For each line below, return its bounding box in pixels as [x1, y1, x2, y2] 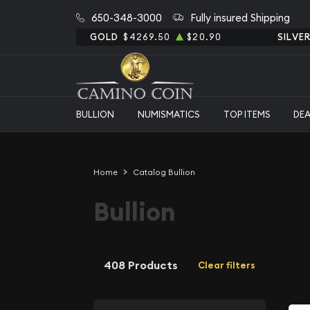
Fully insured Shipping [190, 10, 290, 24]
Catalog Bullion [132, 167, 195, 177]
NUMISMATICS [137, 108, 200, 120]
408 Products [103, 257, 178, 273]
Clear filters [198, 259, 256, 271]
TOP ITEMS [223, 108, 271, 120]
